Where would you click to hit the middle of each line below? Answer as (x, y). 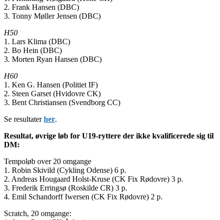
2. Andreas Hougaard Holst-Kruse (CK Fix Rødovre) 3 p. (94, 179)
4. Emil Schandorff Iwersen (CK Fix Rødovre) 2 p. (83, 196)
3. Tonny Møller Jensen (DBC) (52, 16)
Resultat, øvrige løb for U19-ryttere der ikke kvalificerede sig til (109, 136)
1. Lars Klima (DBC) (37, 41)
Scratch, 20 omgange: (38, 213)
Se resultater (24, 119)
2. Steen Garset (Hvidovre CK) (52, 93)
